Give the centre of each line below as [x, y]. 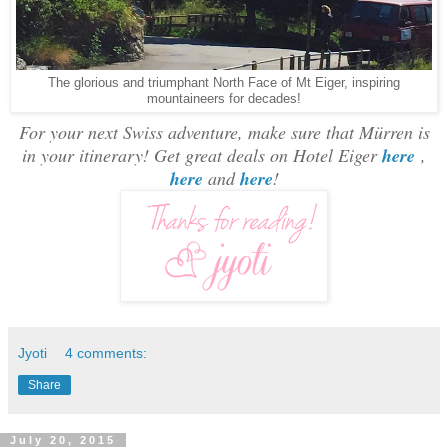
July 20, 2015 [63, 439]
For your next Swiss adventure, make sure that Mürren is [224, 131]
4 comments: [106, 352]
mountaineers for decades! [224, 98]
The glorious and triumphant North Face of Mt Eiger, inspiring [224, 82]
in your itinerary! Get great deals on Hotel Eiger [202, 154]
